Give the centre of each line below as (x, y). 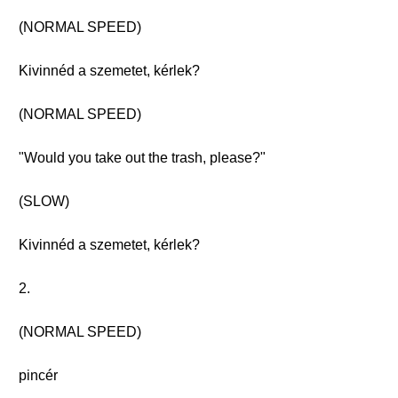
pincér (38, 375)
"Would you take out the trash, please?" (142, 158)
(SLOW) (44, 201)
